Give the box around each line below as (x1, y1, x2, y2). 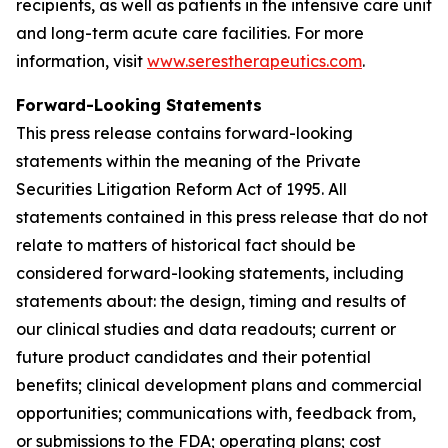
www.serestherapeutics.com (147, 51, 362, 71)
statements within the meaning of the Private (16, 151, 361, 171)
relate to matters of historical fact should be (16, 235, 356, 255)
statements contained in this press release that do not (16, 207, 428, 227)
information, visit (16, 51, 147, 71)
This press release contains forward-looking (16, 123, 353, 143)
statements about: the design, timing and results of (16, 291, 406, 311)
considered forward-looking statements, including (16, 263, 404, 283)
